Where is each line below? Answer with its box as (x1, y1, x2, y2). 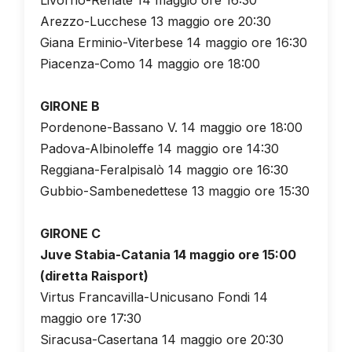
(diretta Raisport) (39, 267, 148, 284)
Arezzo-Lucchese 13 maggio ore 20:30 (39, 13, 271, 29)
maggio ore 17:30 (39, 310, 141, 326)
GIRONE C (39, 225, 101, 241)
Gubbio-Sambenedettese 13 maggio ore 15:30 (39, 182, 310, 199)
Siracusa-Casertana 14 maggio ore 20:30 (39, 331, 284, 347)
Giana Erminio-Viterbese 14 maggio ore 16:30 (39, 34, 307, 50)
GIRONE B (39, 97, 100, 114)
